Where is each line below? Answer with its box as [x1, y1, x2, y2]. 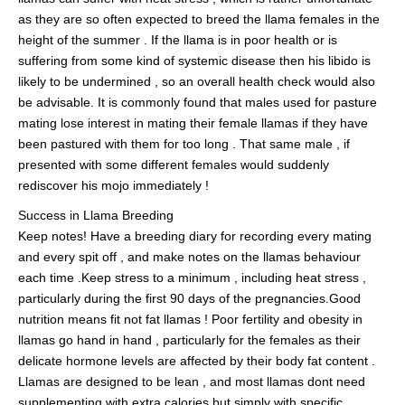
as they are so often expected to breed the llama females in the [18, 11, 380, 26]
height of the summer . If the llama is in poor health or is [18, 32, 337, 47]
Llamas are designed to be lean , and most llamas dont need [18, 373, 365, 389]
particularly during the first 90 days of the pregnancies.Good [18, 290, 361, 306]
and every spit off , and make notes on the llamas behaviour [18, 249, 361, 264]
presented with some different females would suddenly [18, 156, 329, 172]
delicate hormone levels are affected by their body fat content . [18, 353, 375, 368]
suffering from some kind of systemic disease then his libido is [18, 52, 371, 68]
